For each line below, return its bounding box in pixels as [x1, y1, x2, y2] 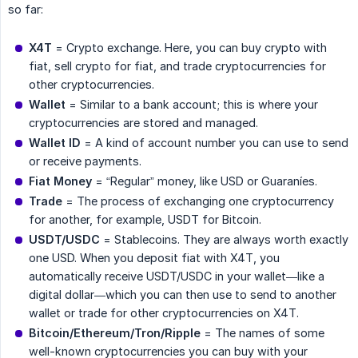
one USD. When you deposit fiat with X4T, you [29, 250, 280, 265]
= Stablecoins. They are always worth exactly [100, 232, 348, 246]
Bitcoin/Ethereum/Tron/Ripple [29, 325, 201, 340]
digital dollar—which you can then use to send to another [29, 287, 336, 301]
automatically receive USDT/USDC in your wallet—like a [29, 268, 324, 283]
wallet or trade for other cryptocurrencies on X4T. [29, 305, 299, 320]
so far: [8, 2, 43, 16]
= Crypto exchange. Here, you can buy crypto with [52, 40, 327, 54]
